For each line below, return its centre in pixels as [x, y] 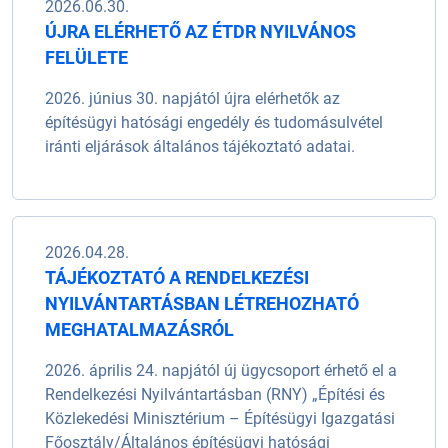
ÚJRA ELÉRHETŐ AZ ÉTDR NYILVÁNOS [200, 31]
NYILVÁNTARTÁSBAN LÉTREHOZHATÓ [202, 303]
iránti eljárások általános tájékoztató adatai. [200, 146]
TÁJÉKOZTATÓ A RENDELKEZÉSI [177, 277]
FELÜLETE [86, 57]
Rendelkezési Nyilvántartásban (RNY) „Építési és [215, 394]
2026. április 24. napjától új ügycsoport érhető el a [221, 370]
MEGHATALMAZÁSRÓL [139, 329]
